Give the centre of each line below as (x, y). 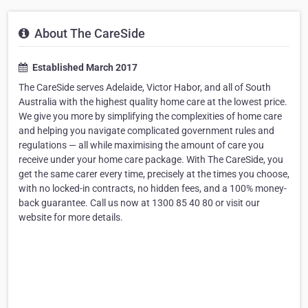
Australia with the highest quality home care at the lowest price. (153, 102)
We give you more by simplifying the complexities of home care (150, 117)
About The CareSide (88, 34)
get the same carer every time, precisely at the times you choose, (154, 174)
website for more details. (71, 218)
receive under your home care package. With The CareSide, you (151, 160)
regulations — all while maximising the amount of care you (141, 145)
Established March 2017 (84, 68)
